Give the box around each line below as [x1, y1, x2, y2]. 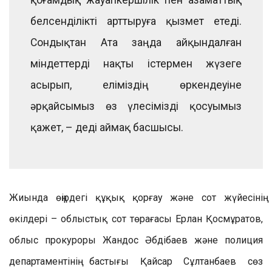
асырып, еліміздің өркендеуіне [30, 78, 242, 91]
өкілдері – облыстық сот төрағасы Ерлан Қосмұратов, [9, 212, 263, 225]
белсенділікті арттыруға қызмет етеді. [30, 15, 242, 27]
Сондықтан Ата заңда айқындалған [30, 36, 242, 49]
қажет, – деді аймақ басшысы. [30, 121, 183, 134]
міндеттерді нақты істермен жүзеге [30, 57, 242, 70]
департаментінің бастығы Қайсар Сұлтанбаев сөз [9, 255, 263, 267]
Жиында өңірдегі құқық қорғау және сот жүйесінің [9, 191, 263, 203]
